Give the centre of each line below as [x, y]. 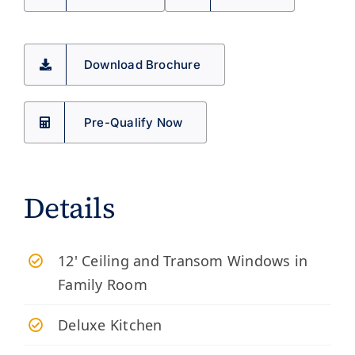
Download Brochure [142, 64]
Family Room [103, 284]
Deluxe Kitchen [110, 324]
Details [70, 208]
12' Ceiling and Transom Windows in [183, 260]
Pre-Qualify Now [134, 122]
